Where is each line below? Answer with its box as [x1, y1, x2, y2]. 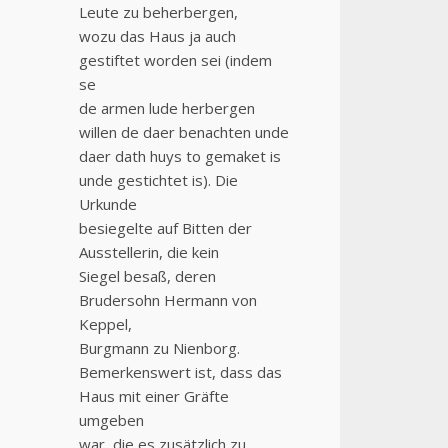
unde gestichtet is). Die [78, 170, 238, 191]
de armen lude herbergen [78, 98, 255, 119]
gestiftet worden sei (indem [78, 50, 272, 71]
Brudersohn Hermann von [78, 290, 257, 311]
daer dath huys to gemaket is [78, 146, 281, 167]
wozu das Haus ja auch [78, 26, 236, 47]
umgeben [78, 410, 144, 431]
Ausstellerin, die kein [78, 242, 219, 263]
